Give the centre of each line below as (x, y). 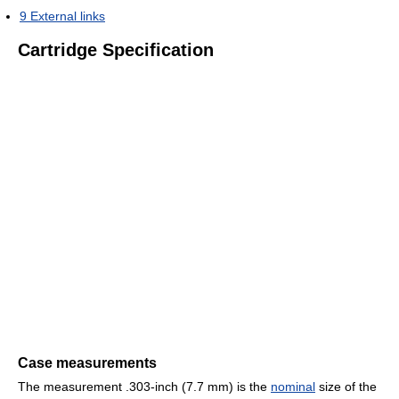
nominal (293, 387)
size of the (346, 387)
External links (68, 16)
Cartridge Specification (116, 50)
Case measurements (87, 363)
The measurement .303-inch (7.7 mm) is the (144, 387)
